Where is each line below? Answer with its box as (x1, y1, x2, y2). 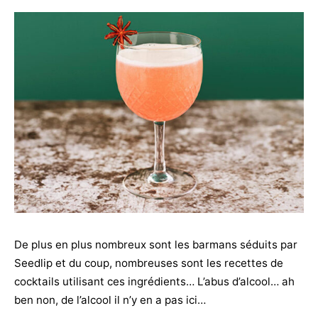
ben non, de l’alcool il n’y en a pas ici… (14, 292, 206, 307)
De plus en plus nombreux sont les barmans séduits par (14, 237, 297, 251)
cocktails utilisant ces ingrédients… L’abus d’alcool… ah (14, 274, 295, 288)
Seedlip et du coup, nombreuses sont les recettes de (14, 256, 283, 270)
